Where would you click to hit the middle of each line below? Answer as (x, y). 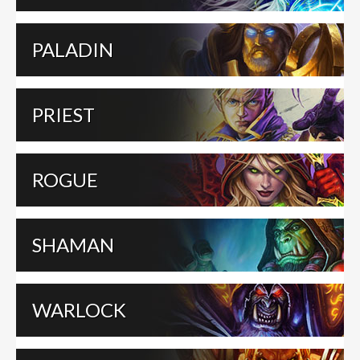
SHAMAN (73, 245)
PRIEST (63, 115)
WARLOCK (79, 310)
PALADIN (73, 49)
